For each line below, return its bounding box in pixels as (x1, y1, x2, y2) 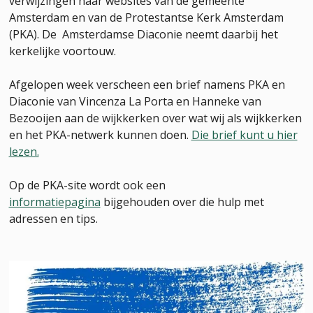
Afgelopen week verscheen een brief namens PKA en (8, 77, 285, 92)
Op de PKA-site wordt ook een (8, 177, 166, 193)
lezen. (8, 144, 39, 159)
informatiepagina (8, 194, 101, 210)
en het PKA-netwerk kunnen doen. (8, 127, 191, 143)
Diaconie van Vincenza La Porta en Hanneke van (8, 94, 261, 109)
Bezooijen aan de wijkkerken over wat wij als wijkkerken (8, 110, 302, 126)
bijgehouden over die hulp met (100, 194, 264, 210)
